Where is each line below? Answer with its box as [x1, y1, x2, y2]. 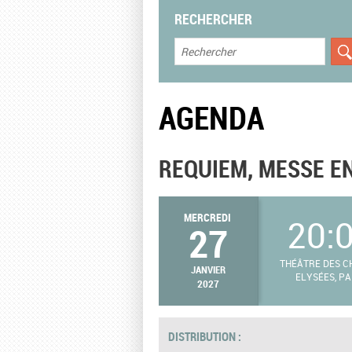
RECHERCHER [174, 9, 252, 28]
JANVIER [191, 262, 225, 277]
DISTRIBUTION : [168, 328, 244, 344]
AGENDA [159, 96, 264, 139]
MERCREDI [184, 210, 231, 225]
